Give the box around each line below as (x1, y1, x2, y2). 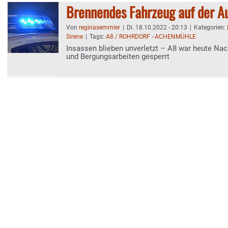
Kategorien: (194, 24, 227, 31)
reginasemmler (79, 24, 120, 31)
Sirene (66, 33, 83, 40)
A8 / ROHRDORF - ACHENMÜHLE (106, 33, 196, 40)
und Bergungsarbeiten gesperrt (66, 52, 169, 61)
